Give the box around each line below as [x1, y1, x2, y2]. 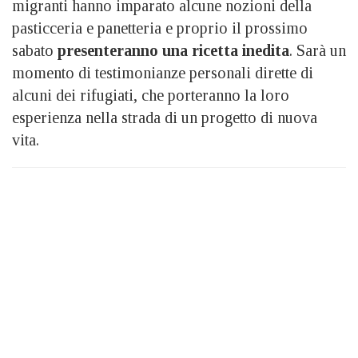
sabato [12, 41, 58, 59]
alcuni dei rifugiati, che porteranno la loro [12, 86, 289, 104]
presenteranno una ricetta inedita [58, 41, 289, 59]
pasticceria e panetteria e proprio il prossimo [12, 18, 308, 37]
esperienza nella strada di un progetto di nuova [12, 108, 317, 126]
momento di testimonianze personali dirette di [12, 63, 313, 82]
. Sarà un [289, 41, 346, 59]
